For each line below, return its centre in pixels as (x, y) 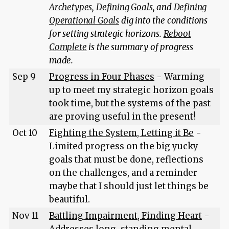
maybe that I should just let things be (129, 186)
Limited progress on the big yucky (123, 146)
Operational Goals (84, 20)
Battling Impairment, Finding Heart (125, 215)
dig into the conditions (164, 20)
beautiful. (69, 199)
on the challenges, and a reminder (123, 173)
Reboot (177, 33)
